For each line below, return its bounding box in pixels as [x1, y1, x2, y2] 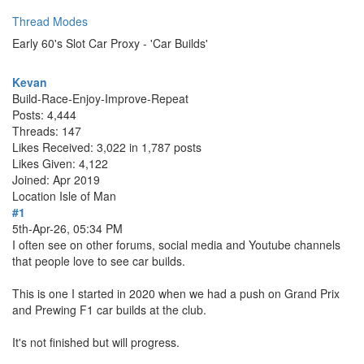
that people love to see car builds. [12, 253, 185, 269]
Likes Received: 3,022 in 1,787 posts [12, 139, 201, 155]
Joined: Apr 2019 [12, 171, 100, 188]
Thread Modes [12, 13, 88, 29]
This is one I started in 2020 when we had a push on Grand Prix [12, 285, 340, 301]
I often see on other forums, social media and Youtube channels [12, 236, 340, 253]
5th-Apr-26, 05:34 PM [12, 220, 123, 236]
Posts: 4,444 [12, 106, 76, 123]
